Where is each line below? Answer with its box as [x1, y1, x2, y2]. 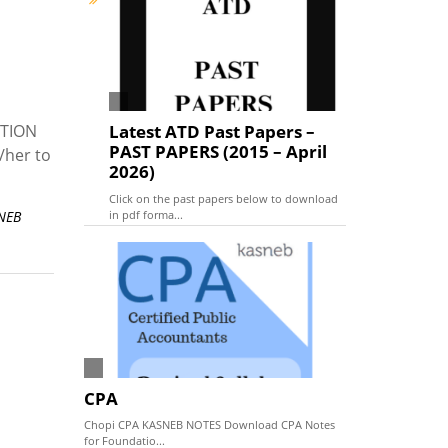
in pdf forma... [108, 206, 183, 222]
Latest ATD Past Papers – [108, 120, 315, 144]
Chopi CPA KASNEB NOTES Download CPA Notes [83, 417, 335, 433]
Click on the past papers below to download [108, 190, 338, 206]
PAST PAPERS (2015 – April [108, 140, 327, 164]
